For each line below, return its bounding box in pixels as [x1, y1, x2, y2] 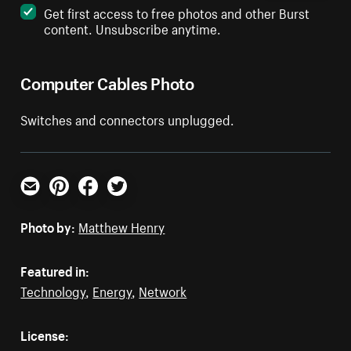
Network [139, 280, 187, 301]
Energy [92, 280, 132, 301]
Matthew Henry [78, 215, 165, 237]
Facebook [78, 191, 134, 212]
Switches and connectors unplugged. [20, 108, 235, 129]
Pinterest [49, 191, 101, 212]
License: [20, 324, 70, 345]
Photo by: [20, 215, 76, 237]
